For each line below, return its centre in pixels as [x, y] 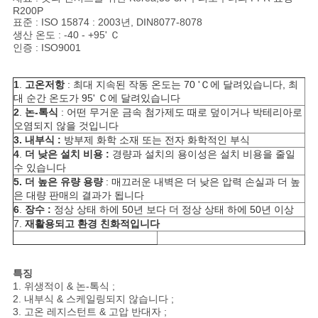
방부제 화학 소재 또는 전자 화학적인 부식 [155, 140]
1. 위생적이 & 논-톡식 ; [64, 286]
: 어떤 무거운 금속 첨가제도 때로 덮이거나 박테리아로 [180, 113]
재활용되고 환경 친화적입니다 [92, 224]
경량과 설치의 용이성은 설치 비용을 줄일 [202, 154]
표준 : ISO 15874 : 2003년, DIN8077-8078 [107, 22]
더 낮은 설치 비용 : [67, 154]
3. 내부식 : [37, 140]
